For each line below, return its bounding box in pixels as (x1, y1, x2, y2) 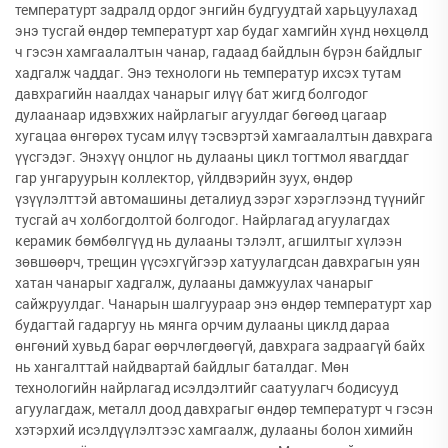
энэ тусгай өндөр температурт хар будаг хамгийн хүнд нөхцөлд (15, 23, 428, 39)
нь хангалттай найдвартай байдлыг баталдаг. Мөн (15, 359, 349, 375)
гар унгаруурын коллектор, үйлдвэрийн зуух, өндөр (15, 170, 353, 186)
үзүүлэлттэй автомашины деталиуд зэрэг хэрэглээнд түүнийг (15, 191, 425, 207)
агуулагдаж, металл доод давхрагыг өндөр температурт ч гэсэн (15, 401, 433, 417)
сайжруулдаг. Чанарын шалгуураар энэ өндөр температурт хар (15, 296, 432, 312)
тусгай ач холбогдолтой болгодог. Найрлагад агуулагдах (15, 212, 390, 228)
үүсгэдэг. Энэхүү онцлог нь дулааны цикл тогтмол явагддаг (15, 149, 409, 165)
